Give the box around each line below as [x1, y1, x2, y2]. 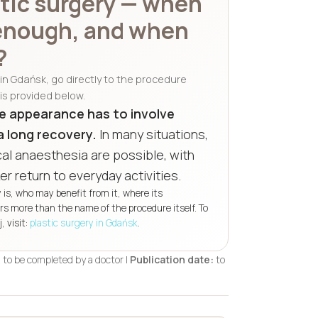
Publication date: [130, 253, 214, 266]
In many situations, [97, 126, 208, 143]
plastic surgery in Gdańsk [30, 216, 138, 229]
